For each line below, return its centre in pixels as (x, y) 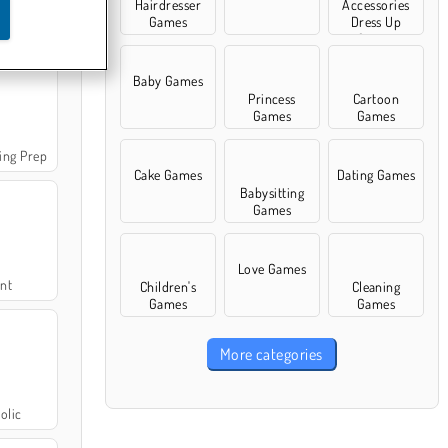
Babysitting (272, 192)
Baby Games (168, 80)
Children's (168, 286)
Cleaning (376, 286)
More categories (271, 354)
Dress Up (376, 21)
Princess (272, 98)
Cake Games (168, 174)
